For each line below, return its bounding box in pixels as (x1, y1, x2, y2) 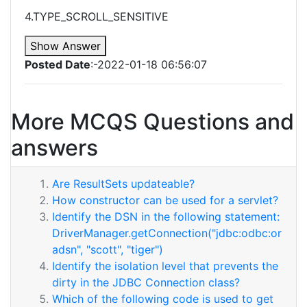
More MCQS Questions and (11, 108, 294, 135)
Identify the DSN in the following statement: (52, 210, 280, 223)
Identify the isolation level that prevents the (52, 259, 278, 273)
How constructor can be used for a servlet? (52, 193, 278, 207)
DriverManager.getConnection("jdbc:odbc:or (52, 226, 282, 240)
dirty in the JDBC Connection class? (52, 275, 240, 289)
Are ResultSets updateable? (52, 177, 195, 191)
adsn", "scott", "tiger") (52, 243, 163, 256)
